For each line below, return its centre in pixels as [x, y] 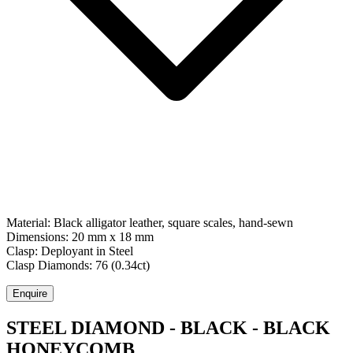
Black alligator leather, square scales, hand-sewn [173, 223]
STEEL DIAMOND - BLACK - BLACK [168, 328]
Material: [30, 223]
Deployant [67, 251]
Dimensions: [39, 237]
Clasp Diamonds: [51, 266]
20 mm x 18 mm [113, 237]
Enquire [30, 294]
